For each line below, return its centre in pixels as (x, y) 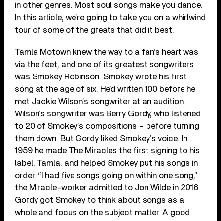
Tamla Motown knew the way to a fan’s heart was (107, 52)
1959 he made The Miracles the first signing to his (108, 150)
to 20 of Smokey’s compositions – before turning (107, 126)
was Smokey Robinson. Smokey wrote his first (101, 76)
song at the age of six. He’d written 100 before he (105, 89)
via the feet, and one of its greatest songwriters (105, 64)
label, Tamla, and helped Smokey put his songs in (107, 163)
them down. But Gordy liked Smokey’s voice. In (101, 138)
